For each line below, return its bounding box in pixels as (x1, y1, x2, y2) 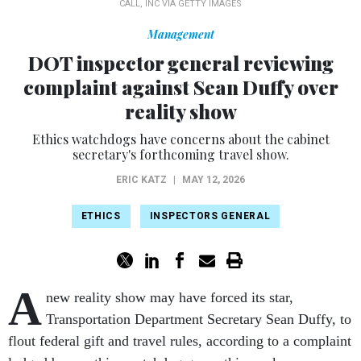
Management (147, 27, 214, 43)
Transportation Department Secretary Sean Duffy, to (46, 311, 351, 328)
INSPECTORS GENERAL (149, 210, 271, 222)
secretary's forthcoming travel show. (72, 146, 289, 164)
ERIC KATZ (116, 174, 167, 186)
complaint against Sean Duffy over (23, 74, 338, 101)
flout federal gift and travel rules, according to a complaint (8, 333, 351, 350)
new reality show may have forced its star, (46, 289, 293, 306)
